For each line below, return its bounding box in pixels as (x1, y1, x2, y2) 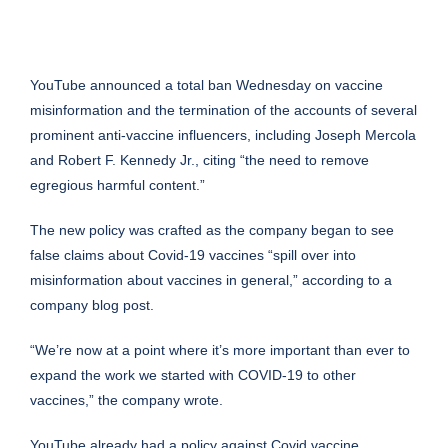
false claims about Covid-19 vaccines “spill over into (30, 247, 356, 264)
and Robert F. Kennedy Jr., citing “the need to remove (30, 152, 369, 169)
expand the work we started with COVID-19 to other (30, 367, 356, 384)
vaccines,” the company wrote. (30, 392, 223, 409)
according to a (302, 272, 392, 289)
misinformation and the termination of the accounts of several (30, 102, 417, 119)
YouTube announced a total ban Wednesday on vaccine (30, 77, 383, 94)
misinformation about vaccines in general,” (30, 272, 302, 289)
